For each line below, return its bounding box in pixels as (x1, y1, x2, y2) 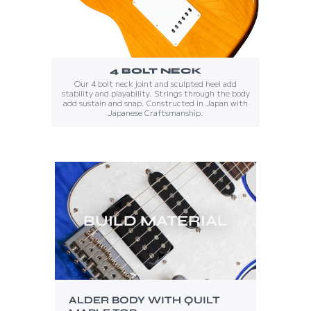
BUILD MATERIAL (83, 211, 228, 230)
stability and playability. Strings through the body (61, 87, 250, 99)
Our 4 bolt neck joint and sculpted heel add (74, 77, 237, 89)
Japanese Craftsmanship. (108, 106, 203, 118)
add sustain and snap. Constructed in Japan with (63, 96, 248, 108)
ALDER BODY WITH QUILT (69, 293, 220, 306)
